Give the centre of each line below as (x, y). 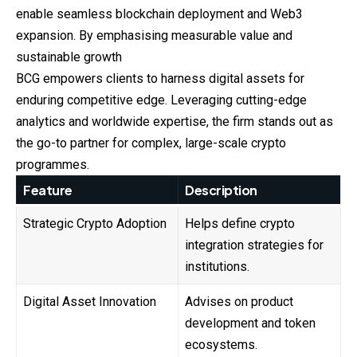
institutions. (217, 266)
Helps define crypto (240, 223)
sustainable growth (69, 57)
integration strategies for (254, 245)
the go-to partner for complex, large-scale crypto (151, 143)
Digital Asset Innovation (90, 301)
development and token (250, 323)
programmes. (53, 164)
